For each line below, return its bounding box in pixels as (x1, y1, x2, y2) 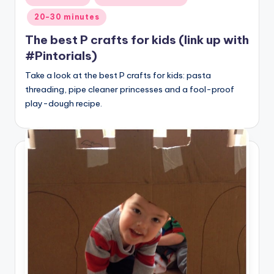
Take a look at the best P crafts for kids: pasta (25, 70, 211, 81)
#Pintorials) (25, 48, 97, 64)
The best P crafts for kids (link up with (25, 32, 249, 48)
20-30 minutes (34, 12, 100, 22)
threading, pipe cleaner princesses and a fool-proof (25, 84, 234, 95)
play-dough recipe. (25, 98, 102, 109)
